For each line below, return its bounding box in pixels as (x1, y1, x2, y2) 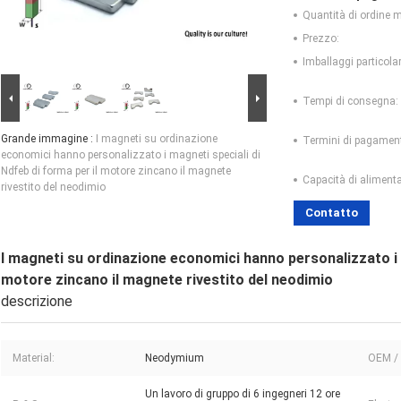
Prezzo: (303, 31, 339, 45)
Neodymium (145, 351, 204, 364)
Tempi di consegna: (303, 94, 398, 107)
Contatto (305, 205, 358, 219)
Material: (13, 351, 55, 364)
